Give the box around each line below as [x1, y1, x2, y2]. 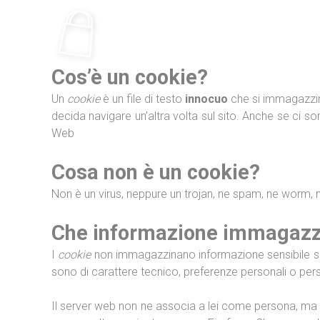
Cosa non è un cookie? [51, 160, 260, 184]
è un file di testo [100, 92, 185, 106]
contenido [51, 39, 101, 52]
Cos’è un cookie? [51, 65, 208, 89]
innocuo [185, 92, 228, 106]
